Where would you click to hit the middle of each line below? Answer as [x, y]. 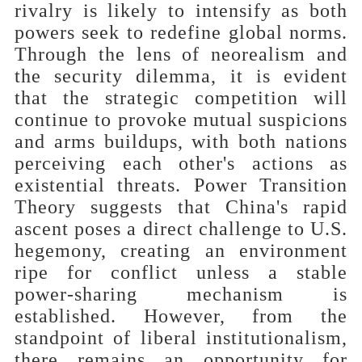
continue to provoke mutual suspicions [181, 119]
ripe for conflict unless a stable [181, 272]
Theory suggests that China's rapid [181, 206]
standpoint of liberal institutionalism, [181, 337]
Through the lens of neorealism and [181, 54]
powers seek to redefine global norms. [181, 32]
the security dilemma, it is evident [181, 76]
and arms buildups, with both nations [181, 141]
